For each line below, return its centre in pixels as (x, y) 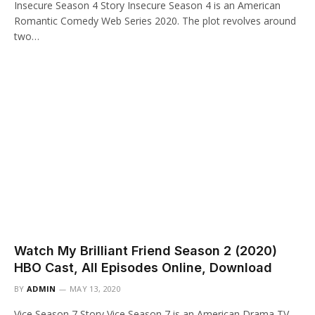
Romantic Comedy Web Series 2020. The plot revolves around (155, 21)
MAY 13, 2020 (95, 288)
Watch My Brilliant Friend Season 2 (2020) (146, 250)
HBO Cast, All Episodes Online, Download (143, 267)
